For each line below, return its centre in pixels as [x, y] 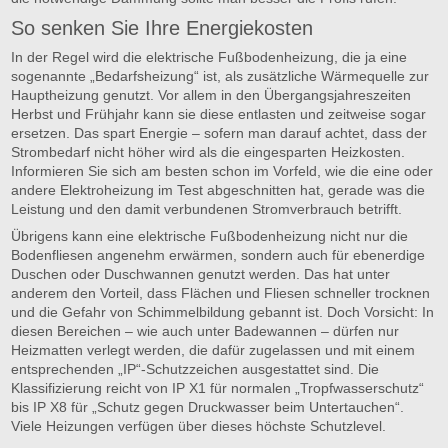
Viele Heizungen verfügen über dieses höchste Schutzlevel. [201, 425]
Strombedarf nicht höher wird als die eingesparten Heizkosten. [208, 151]
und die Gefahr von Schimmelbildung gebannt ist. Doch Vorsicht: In [223, 311]
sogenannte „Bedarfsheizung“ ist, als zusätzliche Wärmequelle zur [220, 75]
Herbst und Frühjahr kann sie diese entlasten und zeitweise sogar [219, 113]
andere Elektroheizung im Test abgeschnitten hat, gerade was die [218, 189]
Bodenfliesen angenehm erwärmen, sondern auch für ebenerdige [218, 254]
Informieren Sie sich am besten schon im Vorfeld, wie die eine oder [222, 170]
